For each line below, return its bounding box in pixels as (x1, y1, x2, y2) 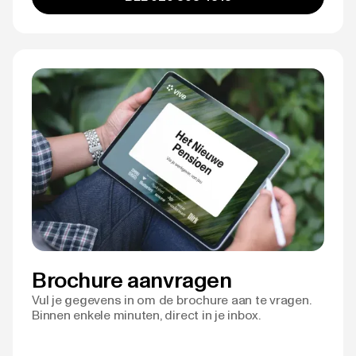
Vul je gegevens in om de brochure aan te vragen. (32, 292, 311, 308)
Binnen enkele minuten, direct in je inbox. (32, 307, 261, 323)
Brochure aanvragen (32, 265, 232, 293)
